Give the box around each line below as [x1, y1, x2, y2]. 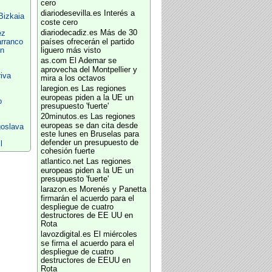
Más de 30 [100, 29, 137, 37]
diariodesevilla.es [40, 9, 101, 18]
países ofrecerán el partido [40, 38, 134, 46]
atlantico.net [40, 157, 84, 166]
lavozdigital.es [40, 230, 91, 239]
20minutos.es [40, 112, 88, 121]
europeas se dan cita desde [40, 121, 138, 130]
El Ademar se [69, 56, 117, 65]
